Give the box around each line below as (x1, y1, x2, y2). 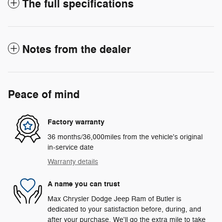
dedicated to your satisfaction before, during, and (48, 205, 201, 214)
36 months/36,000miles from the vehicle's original (48, 132, 203, 141)
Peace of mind (8, 87, 80, 102)
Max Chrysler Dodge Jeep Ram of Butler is (48, 194, 181, 203)
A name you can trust (48, 179, 120, 189)
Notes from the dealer (22, 42, 131, 56)
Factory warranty (48, 117, 105, 127)
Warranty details (48, 157, 98, 166)
